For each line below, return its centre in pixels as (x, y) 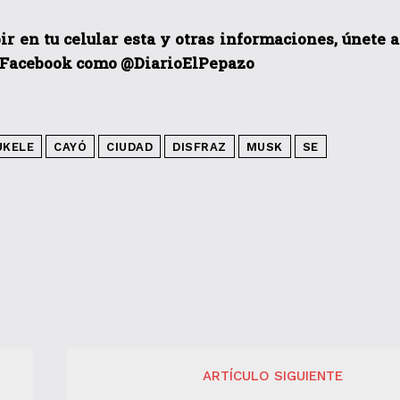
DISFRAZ (200, 146)
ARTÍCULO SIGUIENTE (273, 376)
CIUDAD (129, 146)
